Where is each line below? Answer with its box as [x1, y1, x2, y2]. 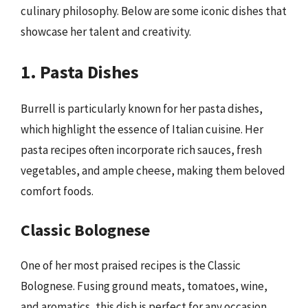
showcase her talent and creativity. [21, 24, 191, 39]
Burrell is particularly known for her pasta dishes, [21, 100, 263, 116]
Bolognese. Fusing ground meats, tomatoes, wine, [21, 278, 267, 294]
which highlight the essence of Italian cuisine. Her [21, 121, 263, 137]
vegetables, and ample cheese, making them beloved [21, 162, 285, 178]
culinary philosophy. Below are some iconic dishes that [21, 3, 287, 19]
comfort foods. [21, 183, 93, 199]
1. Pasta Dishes [21, 60, 139, 83]
